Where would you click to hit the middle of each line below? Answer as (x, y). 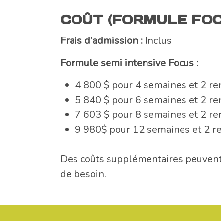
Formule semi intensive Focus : (129, 63)
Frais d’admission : (101, 41)
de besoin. (83, 174)
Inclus (157, 41)
